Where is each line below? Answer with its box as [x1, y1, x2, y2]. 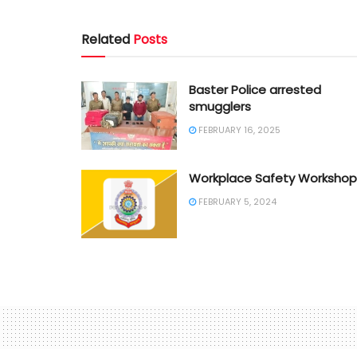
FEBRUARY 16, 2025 [196, 124, 280, 137]
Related [81, 30, 130, 49]
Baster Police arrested [189, 81, 321, 99]
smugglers [189, 98, 251, 116]
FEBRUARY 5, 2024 [196, 194, 277, 208]
